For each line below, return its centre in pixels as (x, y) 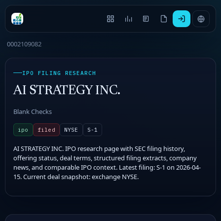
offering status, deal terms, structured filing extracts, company (105, 158)
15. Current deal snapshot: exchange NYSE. (76, 176)
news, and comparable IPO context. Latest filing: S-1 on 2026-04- (107, 167)
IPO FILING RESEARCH (59, 73)
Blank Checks (33, 111)
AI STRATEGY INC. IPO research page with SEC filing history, (99, 148)
